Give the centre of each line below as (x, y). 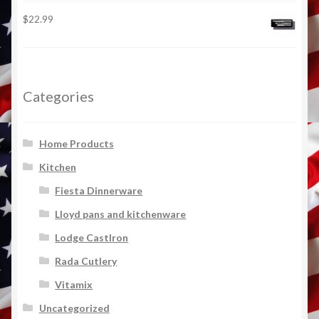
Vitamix (74, 284)
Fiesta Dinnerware (99, 190)
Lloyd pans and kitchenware (121, 214)
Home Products (76, 143)
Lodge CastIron (92, 237)
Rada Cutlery (86, 261)
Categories (58, 96)
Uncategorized (74, 308)
